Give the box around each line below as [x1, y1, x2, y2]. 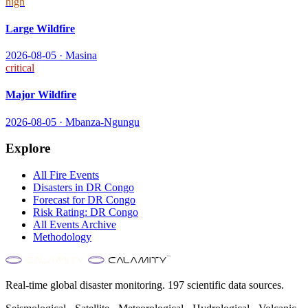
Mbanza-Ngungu [65, 115, 140, 128]
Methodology [33, 231, 91, 243]
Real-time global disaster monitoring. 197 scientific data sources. [5, 279, 284, 291]
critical [5, 62, 34, 74]
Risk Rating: [33, 206, 90, 219]
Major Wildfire [5, 89, 76, 101]
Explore [5, 141, 50, 156]
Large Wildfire [5, 22, 75, 34]
